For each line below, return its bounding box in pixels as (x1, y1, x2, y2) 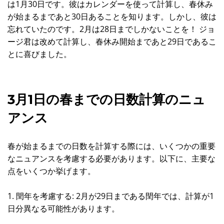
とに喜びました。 (7, 48, 71, 59)
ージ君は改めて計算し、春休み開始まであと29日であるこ (7, 36, 216, 47)
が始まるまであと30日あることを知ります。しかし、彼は (7, 11, 216, 22)
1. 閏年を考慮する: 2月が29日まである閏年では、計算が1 (7, 190, 214, 201)
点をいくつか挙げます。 (7, 165, 95, 176)
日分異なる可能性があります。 (7, 203, 119, 214)
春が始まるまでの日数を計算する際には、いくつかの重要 (7, 140, 215, 151)
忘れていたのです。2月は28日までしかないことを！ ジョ (7, 23, 215, 34)
